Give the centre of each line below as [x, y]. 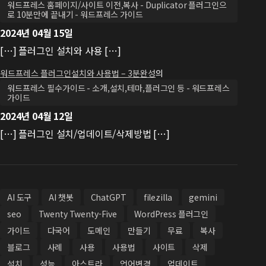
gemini [203, 197]
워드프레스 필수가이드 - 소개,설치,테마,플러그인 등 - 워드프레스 [118, 88]
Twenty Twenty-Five [78, 214]
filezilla [158, 197]
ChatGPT [108, 197]
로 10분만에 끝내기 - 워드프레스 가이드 [75, 14]
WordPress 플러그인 [172, 214]
